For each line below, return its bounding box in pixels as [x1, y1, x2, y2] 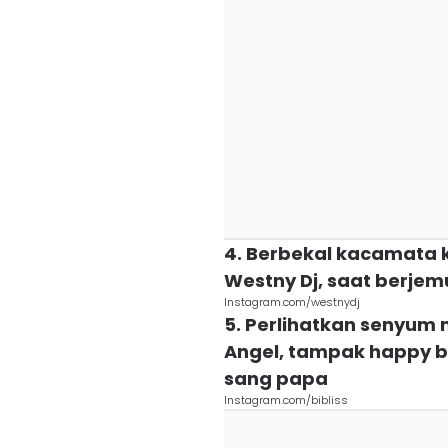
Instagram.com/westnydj [224, 294, 360, 310]
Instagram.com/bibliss [224, 392, 348, 408]
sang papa [224, 366, 328, 391]
